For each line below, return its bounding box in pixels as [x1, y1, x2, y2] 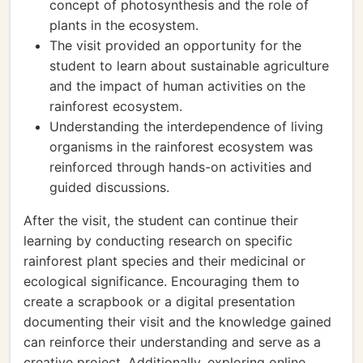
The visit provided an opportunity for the [49, 37, 301, 53]
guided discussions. [49, 179, 169, 195]
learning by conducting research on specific [23, 233, 293, 249]
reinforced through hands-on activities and [49, 159, 312, 175]
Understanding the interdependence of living [49, 118, 323, 135]
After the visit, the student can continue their [23, 212, 298, 228]
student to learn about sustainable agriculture [49, 58, 329, 74]
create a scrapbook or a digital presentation [23, 293, 295, 310]
